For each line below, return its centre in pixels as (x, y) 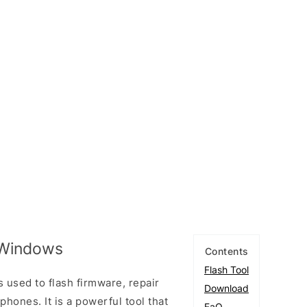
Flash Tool (226, 270)
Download (226, 288)
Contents (226, 251)
